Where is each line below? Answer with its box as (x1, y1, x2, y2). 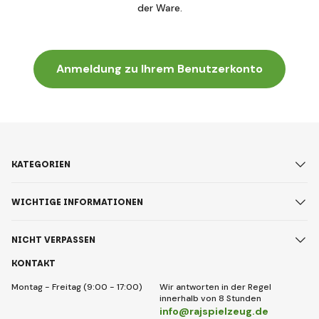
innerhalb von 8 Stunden (159, 293, 261, 304)
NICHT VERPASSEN (11, 233, 95, 246)
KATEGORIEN (11, 157, 70, 170)
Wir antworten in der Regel (159, 281, 271, 293)
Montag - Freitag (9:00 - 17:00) (11, 281, 142, 293)
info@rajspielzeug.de (159, 305, 268, 318)
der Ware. (137, 1, 182, 14)
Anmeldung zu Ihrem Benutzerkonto (56, 61, 263, 76)
